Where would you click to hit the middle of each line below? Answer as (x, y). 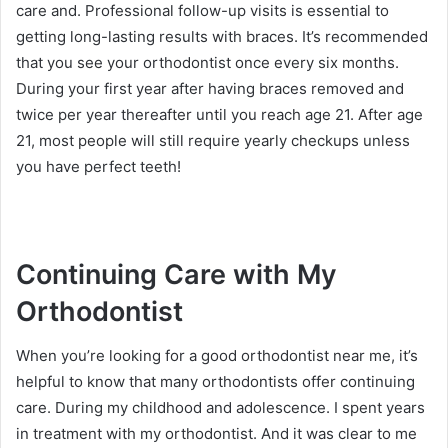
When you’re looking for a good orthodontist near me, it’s (217, 355)
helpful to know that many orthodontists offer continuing (215, 381)
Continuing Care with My (176, 274)
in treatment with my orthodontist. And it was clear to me (216, 433)
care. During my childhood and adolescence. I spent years (220, 407)
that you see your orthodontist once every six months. (207, 62)
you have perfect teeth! (98, 166)
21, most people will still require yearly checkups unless (213, 140)
